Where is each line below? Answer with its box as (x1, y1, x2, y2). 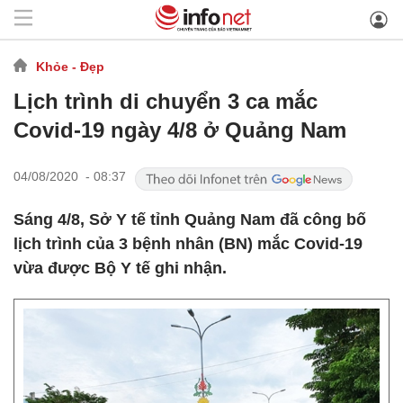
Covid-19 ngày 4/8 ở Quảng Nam (13, 118, 346, 142)
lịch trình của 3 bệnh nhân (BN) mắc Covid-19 (13, 235, 363, 253)
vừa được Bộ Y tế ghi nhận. (13, 259, 227, 277)
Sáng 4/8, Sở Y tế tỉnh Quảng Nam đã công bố (13, 210, 366, 228)
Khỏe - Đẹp (36, 58, 104, 74)
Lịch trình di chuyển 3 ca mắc (13, 89, 318, 113)
